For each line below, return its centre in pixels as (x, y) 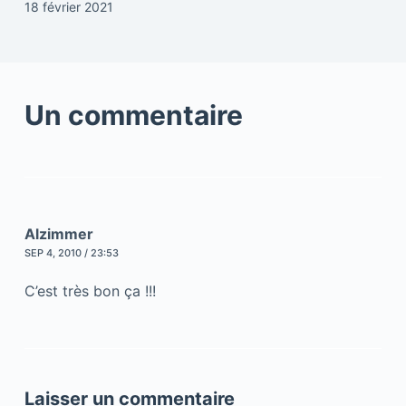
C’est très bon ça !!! (90, 290)
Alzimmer (58, 233)
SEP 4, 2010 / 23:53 (71, 252)
